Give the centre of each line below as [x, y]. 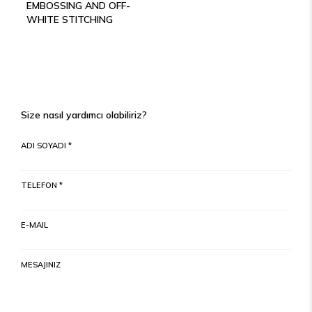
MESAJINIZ [41, 264]
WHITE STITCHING [70, 20]
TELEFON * [42, 186]
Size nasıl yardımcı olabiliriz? [84, 115]
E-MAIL [34, 225]
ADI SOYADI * [46, 146]
